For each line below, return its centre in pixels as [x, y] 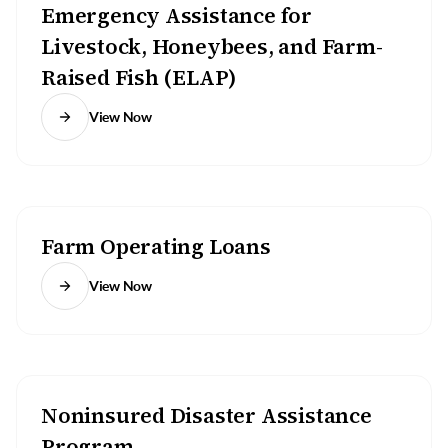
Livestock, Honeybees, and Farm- [212, 46]
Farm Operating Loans [156, 246]
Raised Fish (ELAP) [139, 77]
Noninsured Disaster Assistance [206, 415]
